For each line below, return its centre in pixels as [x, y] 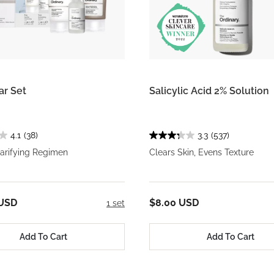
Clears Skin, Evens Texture [202, 153]
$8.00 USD [174, 203]
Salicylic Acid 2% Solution [209, 91]
